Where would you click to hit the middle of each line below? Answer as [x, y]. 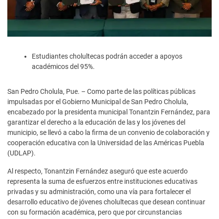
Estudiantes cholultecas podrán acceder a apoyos [107, 56]
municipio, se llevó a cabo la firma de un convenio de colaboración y [109, 132]
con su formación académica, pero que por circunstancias [95, 212]
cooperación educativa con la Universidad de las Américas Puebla [106, 142]
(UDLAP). [22, 153]
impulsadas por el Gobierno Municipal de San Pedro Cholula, [98, 101]
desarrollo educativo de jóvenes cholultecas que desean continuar [106, 202]
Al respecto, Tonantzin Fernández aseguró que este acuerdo [98, 171]
